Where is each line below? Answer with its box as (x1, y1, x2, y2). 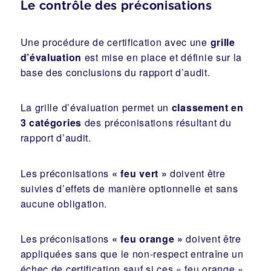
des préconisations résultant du (82, 116, 232, 130)
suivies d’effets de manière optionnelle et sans (20, 181, 238, 195)
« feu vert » (111, 166, 168, 180)
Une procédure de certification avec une (20, 34, 211, 49)
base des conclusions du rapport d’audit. (20, 65, 211, 79)
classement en (171, 100, 244, 115)
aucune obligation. (20, 196, 108, 211)
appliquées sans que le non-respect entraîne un (20, 247, 244, 261)
